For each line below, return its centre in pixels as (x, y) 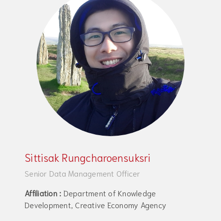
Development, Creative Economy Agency (95, 204)
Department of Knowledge (109, 193)
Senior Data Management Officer (83, 173)
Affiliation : (43, 193)
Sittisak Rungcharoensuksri (88, 157)
